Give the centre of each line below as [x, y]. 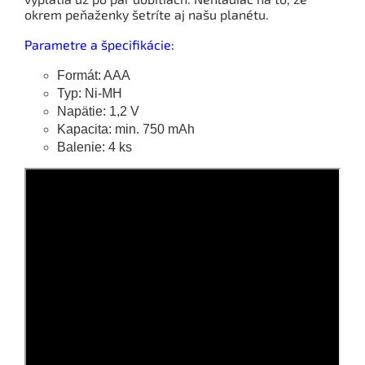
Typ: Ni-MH [90, 93]
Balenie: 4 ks [95, 147]
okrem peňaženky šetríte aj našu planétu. [147, 14]
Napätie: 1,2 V [98, 111]
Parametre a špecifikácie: [99, 44]
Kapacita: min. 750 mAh [126, 129]
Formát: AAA [94, 75]
